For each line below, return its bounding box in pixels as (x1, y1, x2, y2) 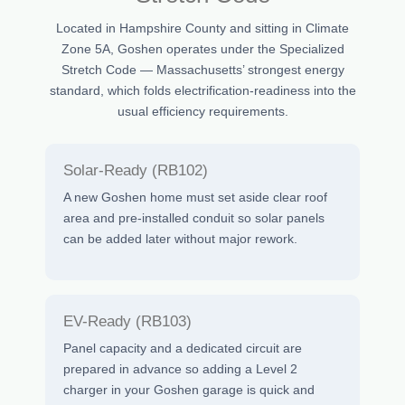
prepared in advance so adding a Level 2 (63, 362, 297, 377)
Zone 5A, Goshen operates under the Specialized (61, 41, 344, 56)
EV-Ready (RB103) (63, 313, 192, 331)
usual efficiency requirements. (117, 103, 288, 118)
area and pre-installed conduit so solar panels (63, 210, 325, 225)
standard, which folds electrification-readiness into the (49, 82, 356, 98)
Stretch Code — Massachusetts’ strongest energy (61, 61, 344, 77)
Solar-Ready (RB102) (63, 161, 208, 179)
